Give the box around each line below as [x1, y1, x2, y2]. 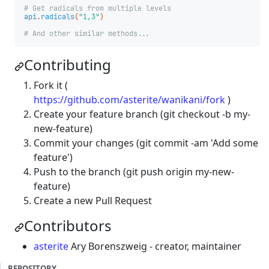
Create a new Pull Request [34, 194, 152, 208]
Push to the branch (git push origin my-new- [34, 165, 234, 179]
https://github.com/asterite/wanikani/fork [34, 93, 225, 107]
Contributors [24, 216, 112, 236]
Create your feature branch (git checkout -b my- [34, 107, 250, 121]
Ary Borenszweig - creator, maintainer [68, 240, 241, 253]
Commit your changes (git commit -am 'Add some [34, 136, 258, 150]
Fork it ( [34, 79, 68, 92]
